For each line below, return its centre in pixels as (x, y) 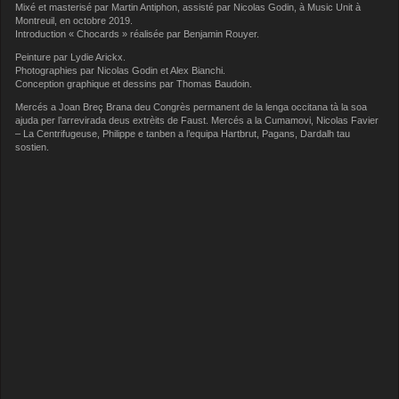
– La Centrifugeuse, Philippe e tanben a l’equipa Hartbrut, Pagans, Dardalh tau (183, 133)
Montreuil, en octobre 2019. (74, 20)
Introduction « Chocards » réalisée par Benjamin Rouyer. (138, 33)
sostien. (33, 147)
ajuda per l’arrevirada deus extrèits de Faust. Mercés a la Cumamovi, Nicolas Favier (197, 120)
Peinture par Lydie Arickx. (71, 57)
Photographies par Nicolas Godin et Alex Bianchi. (121, 70)
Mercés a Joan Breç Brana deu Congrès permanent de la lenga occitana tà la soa (191, 106)
